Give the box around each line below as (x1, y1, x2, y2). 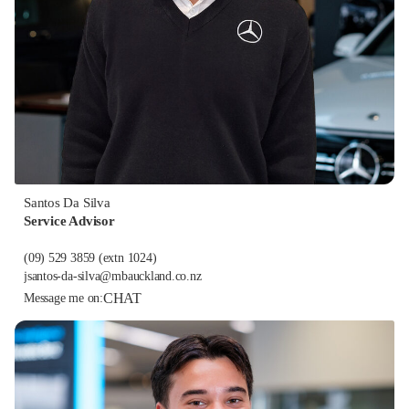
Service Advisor (24, 213, 115, 228)
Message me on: (24, 290, 103, 306)
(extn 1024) (98, 249, 157, 265)
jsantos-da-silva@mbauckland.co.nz (24, 267, 202, 283)
